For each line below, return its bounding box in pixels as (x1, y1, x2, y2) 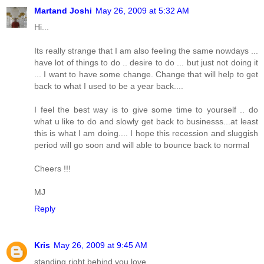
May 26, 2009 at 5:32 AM (95, 6, 189, 16)
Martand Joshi (34, 6, 92, 16)
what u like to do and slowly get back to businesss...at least (34, 117, 258, 127)
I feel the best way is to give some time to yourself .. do (34, 105, 258, 115)
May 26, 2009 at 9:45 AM (54, 240, 147, 250)
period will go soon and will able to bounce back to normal (34, 140, 249, 150)
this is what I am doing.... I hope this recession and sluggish (34, 128, 258, 138)
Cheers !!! (34, 164, 71, 174)
